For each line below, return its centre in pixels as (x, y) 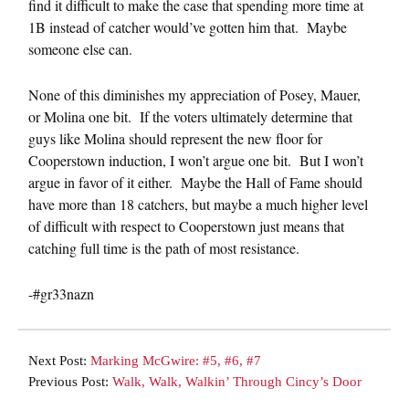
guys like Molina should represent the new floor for (175, 139)
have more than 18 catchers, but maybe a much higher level (198, 204)
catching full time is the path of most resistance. (164, 248)
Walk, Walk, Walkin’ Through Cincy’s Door (237, 382)
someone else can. (80, 49)
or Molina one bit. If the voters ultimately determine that (190, 117)
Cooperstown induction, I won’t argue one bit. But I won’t (196, 161)
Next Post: (59, 361)
